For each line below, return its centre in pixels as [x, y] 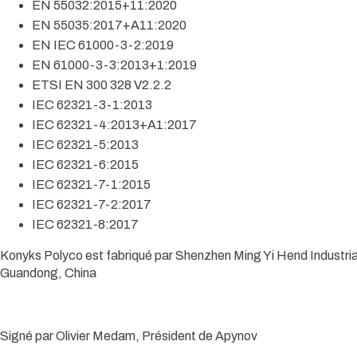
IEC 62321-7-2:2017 [92, 205]
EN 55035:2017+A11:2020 [109, 25]
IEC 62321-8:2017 [85, 225]
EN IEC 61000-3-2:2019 [103, 45]
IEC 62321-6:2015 [85, 165]
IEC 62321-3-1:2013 [92, 105]
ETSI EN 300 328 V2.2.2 [102, 85]
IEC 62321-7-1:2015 [91, 185]
